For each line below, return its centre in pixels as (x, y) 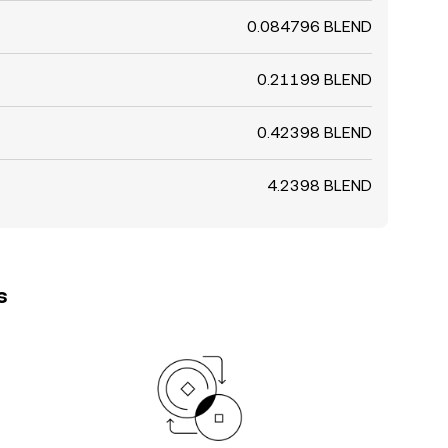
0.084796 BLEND (309, 26)
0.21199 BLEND (314, 79)
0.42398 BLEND (314, 132)
